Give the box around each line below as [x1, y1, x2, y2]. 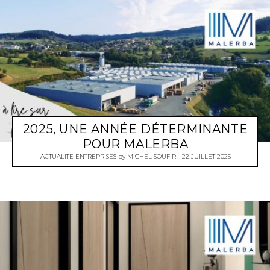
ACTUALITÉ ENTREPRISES [40, 152, 116, 161]
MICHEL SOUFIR [127, 152, 176, 161]
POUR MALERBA [82, 137, 189, 152]
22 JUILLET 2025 [181, 152, 231, 161]
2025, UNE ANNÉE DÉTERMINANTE [22, 122, 248, 137]
